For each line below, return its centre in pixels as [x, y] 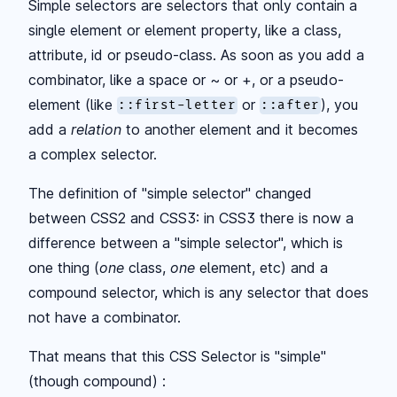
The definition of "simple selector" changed [170, 193]
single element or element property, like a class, [185, 30]
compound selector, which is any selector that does [198, 292]
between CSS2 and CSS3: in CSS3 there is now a [191, 218]
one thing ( [64, 267]
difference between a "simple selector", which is [186, 242]
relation [96, 129]
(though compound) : [97, 381]
